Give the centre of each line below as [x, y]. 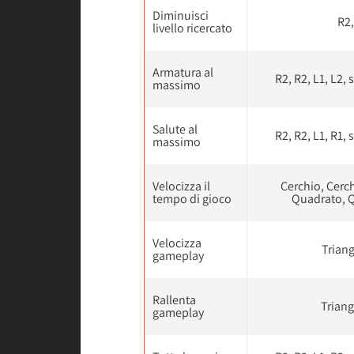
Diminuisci [181, 15]
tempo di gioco [192, 198]
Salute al [175, 129]
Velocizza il [181, 186]
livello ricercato [192, 28]
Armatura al [183, 72]
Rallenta [174, 299]
